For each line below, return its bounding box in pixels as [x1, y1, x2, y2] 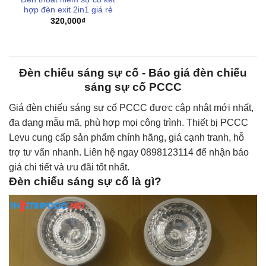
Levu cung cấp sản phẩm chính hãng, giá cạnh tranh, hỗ [9, 132, 244, 143]
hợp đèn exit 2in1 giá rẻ [23, 5, 113, 15]
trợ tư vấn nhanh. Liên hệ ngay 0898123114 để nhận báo [9, 147, 249, 158]
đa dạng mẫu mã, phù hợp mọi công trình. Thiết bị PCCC [9, 118, 248, 128]
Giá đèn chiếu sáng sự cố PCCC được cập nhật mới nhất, [9, 103, 254, 113]
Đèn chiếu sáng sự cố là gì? [9, 175, 161, 188]
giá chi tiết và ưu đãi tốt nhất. [9, 162, 129, 173]
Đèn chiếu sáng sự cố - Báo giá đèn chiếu [19, 66, 247, 80]
